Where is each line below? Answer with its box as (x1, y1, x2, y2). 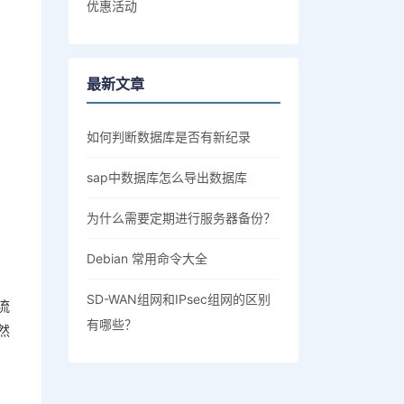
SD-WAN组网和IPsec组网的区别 (87, 291, 271, 307)
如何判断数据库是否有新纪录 (87, 129, 251, 144)
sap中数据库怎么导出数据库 (87, 170, 247, 185)
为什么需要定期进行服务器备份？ (87, 210, 276, 225)
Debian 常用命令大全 (87, 251, 207, 266)
